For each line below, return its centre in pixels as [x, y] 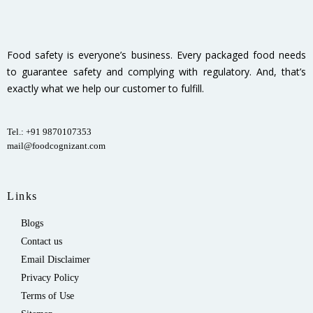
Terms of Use [48, 296]
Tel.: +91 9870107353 [49, 132]
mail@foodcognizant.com [56, 146]
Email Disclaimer [56, 260]
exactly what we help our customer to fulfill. [105, 89]
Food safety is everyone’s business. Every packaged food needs [156, 55]
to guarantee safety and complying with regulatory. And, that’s [156, 72]
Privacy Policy [50, 278]
